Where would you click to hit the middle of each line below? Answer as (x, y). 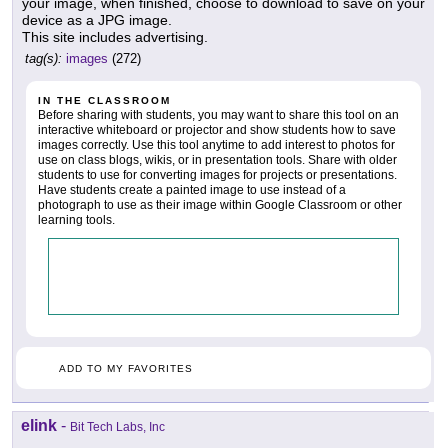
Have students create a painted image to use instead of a (192, 190)
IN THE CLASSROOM (104, 101)
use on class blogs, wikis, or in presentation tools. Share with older (217, 160)
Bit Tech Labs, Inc (117, 427)
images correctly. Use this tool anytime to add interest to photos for (216, 145)
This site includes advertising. (115, 37)
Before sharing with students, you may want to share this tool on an (218, 115)
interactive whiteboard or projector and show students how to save (217, 130)
